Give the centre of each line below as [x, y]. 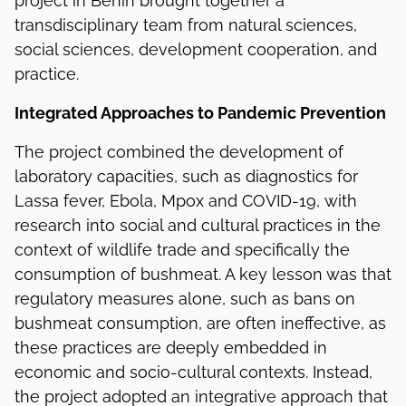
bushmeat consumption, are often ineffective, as [200, 323]
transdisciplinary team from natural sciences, [186, 24]
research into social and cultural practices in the [198, 225]
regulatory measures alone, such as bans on [185, 298]
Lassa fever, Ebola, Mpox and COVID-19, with [186, 200]
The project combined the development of [179, 151]
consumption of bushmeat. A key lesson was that [203, 274]
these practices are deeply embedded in [171, 347]
